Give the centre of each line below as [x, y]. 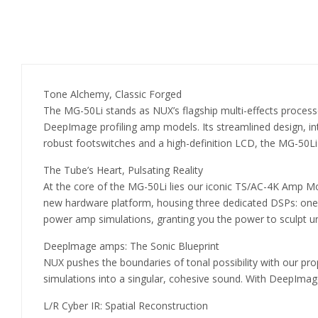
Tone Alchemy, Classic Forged [113, 94]
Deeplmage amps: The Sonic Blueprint [131, 246]
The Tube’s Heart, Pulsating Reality [123, 170]
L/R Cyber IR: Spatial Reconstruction [126, 306]
